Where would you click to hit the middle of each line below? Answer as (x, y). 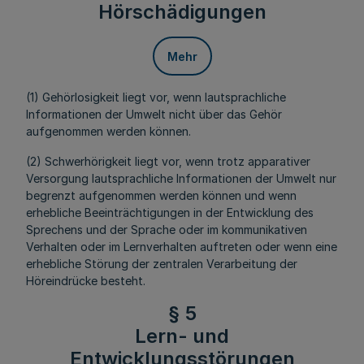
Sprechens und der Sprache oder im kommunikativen (167, 230)
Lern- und (182, 336)
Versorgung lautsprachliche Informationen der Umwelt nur (181, 178)
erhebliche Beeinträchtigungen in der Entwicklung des (170, 212)
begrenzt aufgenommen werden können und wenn (161, 195)
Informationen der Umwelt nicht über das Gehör (154, 114)
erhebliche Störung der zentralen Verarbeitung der (162, 264)
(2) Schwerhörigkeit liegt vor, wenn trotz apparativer (168, 161)
